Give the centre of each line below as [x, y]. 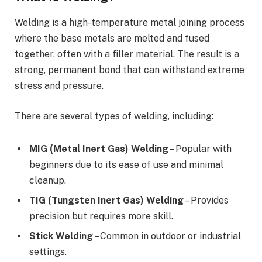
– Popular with [200, 149]
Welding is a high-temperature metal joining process [130, 23]
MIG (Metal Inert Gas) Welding [99, 149]
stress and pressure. [59, 86]
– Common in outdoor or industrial [167, 236]
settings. [48, 251]
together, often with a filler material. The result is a [127, 54]
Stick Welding [61, 236]
